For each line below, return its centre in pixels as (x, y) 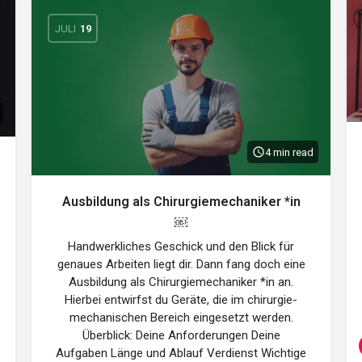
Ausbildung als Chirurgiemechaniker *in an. (181, 282)
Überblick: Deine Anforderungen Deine (181, 335)
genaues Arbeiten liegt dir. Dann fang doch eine (181, 264)
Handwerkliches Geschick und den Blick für (181, 246)
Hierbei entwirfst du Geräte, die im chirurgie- (181, 300)
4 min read (289, 152)
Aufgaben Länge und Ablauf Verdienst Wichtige (181, 353)
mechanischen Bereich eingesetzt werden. (181, 318)
